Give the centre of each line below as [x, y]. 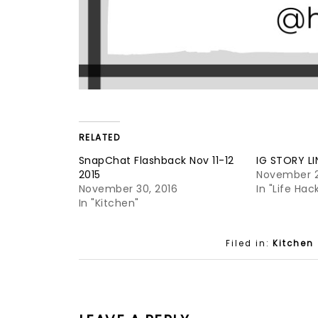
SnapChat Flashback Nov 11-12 [156, 160]
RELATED [99, 137]
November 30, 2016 [128, 189]
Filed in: [249, 243]
